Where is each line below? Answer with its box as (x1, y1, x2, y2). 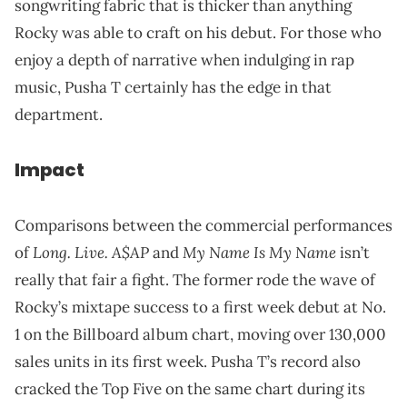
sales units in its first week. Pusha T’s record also (15, 351, 361, 372)
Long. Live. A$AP (33, 241, 149, 263)
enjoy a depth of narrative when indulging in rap (15, 49, 354, 70)
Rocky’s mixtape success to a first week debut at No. (15, 296, 386, 317)
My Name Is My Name (183, 241, 336, 263)
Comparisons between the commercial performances (15, 214, 392, 235)
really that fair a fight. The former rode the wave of (15, 269, 375, 290)
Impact (15, 156, 84, 183)
